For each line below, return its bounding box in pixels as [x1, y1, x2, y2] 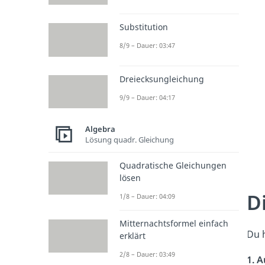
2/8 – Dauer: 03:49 [119, 249, 175, 258]
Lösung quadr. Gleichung [85, 134, 174, 146]
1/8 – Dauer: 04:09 [119, 191, 175, 201]
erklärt [119, 230, 146, 241]
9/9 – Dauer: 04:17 [119, 92, 175, 102]
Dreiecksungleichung [119, 73, 204, 85]
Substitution [119, 21, 168, 33]
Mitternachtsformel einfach [119, 217, 228, 229]
